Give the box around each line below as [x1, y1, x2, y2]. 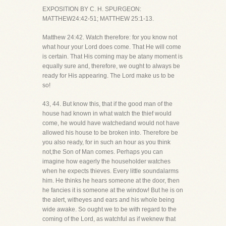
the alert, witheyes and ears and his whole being [42, 196, 175, 203]
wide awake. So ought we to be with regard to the [42, 206, 177, 213]
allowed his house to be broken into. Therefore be [42, 129, 178, 136]
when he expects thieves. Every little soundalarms [42, 167, 179, 175]
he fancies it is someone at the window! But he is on [42, 187, 183, 194]
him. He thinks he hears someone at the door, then [42, 177, 180, 184]
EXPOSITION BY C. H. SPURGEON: [42, 6, 141, 13]
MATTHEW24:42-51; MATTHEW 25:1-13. [42, 15, 154, 22]
